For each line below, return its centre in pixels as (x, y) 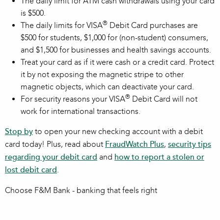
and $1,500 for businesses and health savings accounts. (116, 50)
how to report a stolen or (159, 157)
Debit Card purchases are (153, 26)
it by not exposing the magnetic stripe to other (102, 75)
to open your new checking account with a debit (118, 132)
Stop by (19, 132)
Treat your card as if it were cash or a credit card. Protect (117, 62)
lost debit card (31, 170)
